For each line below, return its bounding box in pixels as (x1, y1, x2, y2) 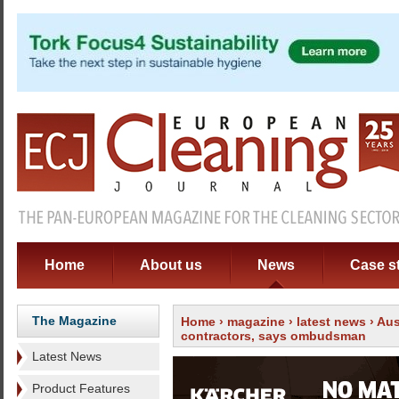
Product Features (32, 381, 130, 395)
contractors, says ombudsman (181, 329, 366, 343)
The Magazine (32, 313, 117, 328)
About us (140, 257, 202, 273)
